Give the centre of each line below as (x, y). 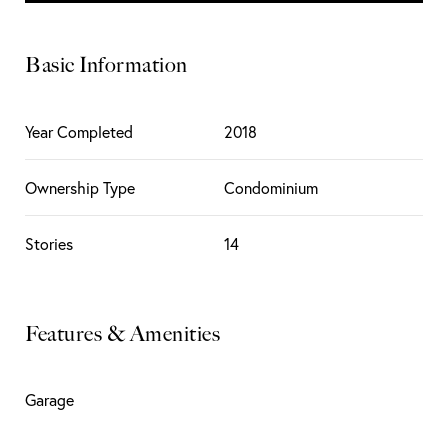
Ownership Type (80, 187)
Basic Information (106, 65)
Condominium (271, 187)
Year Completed (79, 131)
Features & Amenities (122, 333)
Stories (49, 243)
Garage (49, 400)
